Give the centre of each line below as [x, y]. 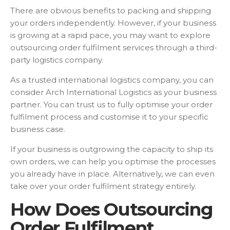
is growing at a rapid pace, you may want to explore [110, 35]
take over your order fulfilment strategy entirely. [104, 186]
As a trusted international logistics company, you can [112, 80]
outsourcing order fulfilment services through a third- [114, 48]
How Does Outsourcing [112, 209]
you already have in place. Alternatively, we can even [112, 174]
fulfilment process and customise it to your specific [109, 117]
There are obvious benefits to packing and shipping [111, 11]
